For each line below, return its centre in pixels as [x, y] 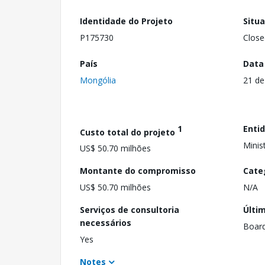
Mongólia [98, 80]
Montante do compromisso [138, 171]
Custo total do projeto [129, 132]
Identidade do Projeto [126, 21]
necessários [106, 223]
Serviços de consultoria [130, 210]
